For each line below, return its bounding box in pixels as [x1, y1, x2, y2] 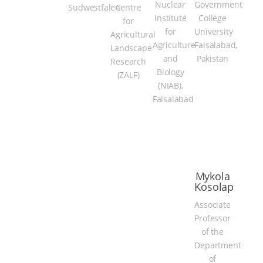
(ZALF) [117, 69, 140, 81]
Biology [156, 66, 184, 78]
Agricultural [110, 29, 156, 41]
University [194, 26, 233, 38]
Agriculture [152, 39, 195, 51]
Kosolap [194, 180, 234, 194]
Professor [194, 213, 231, 224]
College [198, 12, 227, 24]
